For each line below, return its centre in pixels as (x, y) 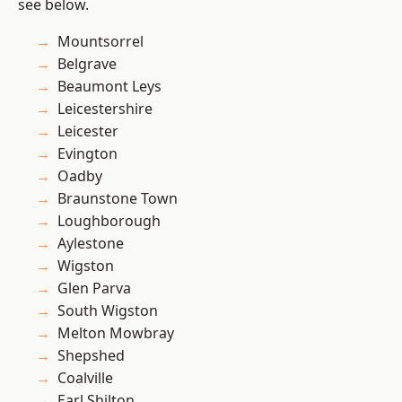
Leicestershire (105, 109)
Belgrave (87, 64)
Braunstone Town (118, 199)
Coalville (85, 378)
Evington (87, 154)
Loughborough (109, 221)
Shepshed (91, 356)
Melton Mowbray (116, 333)
